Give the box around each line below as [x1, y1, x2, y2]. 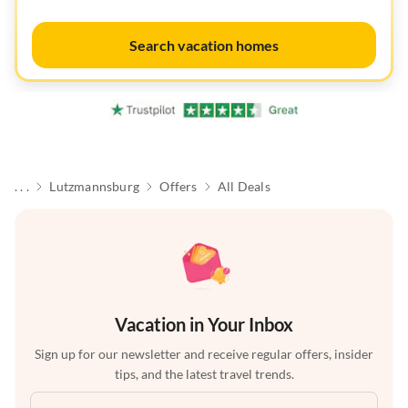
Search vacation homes [129, 36, 279, 54]
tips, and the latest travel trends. [114, 366, 294, 382]
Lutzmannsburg [49, 178, 139, 195]
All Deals [217, 178, 270, 195]
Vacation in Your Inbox [115, 313, 293, 336]
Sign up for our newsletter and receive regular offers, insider [35, 346, 373, 362]
